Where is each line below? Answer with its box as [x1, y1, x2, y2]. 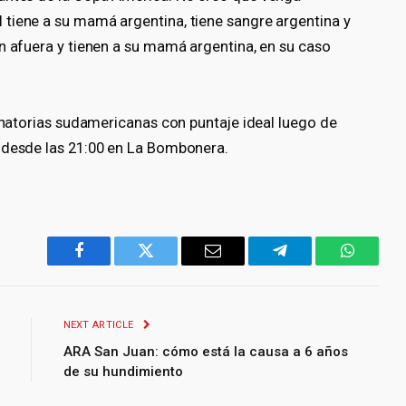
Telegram [278, 256, 341, 273]
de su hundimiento [63, 362, 183, 380]
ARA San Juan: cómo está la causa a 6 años [63, 343, 348, 360]
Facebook [77, 256, 141, 273]
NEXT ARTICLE [63, 318, 137, 331]
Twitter [144, 256, 192, 273]
